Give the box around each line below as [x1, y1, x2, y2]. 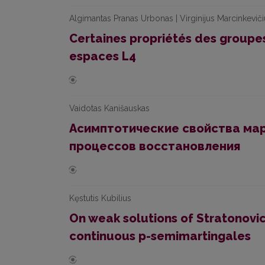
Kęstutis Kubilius [69, 193, 131, 203]
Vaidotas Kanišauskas [69, 104, 150, 113]
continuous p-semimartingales [69, 229, 251, 243]
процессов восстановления [69, 139, 240, 153]
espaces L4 [69, 49, 136, 63]
